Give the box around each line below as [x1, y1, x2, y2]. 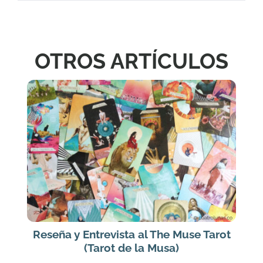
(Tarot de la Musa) [84, 241, 179, 255]
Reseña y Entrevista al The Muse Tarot [32, 228, 231, 241]
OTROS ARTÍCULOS [35, 49, 228, 74]
